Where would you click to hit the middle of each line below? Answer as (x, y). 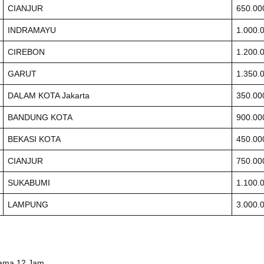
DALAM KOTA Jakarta (49, 95)
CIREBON (26, 52)
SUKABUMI (29, 182)
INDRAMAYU (32, 30)
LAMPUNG (28, 204)
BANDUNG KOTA (40, 117)
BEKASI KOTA (34, 139)
